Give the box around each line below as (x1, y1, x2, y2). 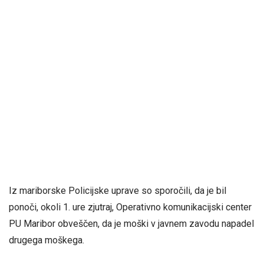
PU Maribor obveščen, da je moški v (9, 218, 158, 229)
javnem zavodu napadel (158, 218, 254, 229)
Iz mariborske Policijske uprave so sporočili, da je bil (9, 185, 226, 196)
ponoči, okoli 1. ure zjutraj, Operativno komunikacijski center (9, 202, 254, 213)
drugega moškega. (9, 235, 84, 246)
